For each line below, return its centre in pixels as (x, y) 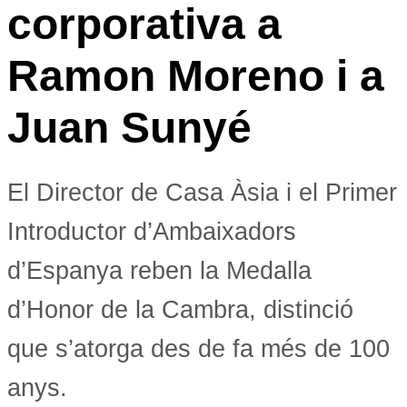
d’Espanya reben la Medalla (159, 271)
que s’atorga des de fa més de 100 (199, 349)
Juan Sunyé (129, 127)
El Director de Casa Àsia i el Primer (202, 193)
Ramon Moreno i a (196, 75)
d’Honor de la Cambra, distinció (180, 310)
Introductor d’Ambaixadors (152, 232)
